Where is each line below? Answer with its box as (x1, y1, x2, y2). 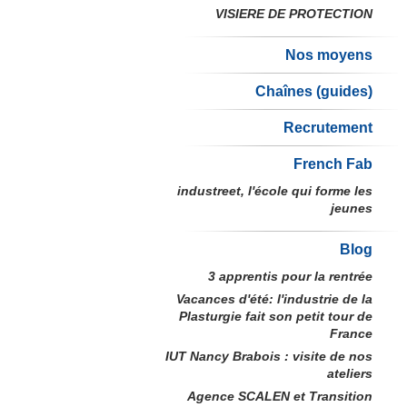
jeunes (331, 201, 372, 215)
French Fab (293, 156, 372, 172)
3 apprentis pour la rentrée (208, 269, 372, 283)
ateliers (327, 366, 372, 381)
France (330, 326, 372, 341)
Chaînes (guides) (255, 84, 372, 99)
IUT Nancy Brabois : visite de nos (165, 349, 372, 363)
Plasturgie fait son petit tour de (179, 309, 372, 323)
